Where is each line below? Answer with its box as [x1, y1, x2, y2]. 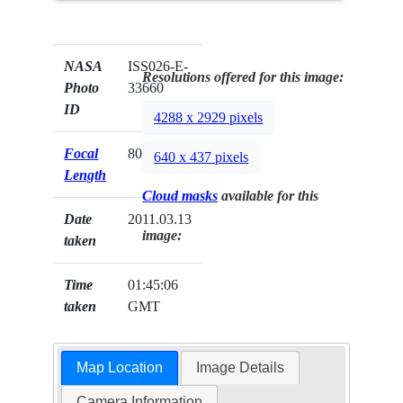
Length [64, 166, 107, 183]
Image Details [196, 360, 285, 376]
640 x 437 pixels [154, 149, 249, 166]
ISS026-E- [128, 58, 189, 74]
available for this [218, 187, 319, 203]
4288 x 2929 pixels [154, 110, 264, 126]
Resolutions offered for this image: [142, 68, 345, 85]
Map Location [76, 360, 163, 376]
